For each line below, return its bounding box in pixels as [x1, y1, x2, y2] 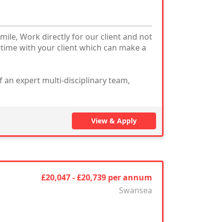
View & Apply [91, 116, 137, 125]
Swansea [118, 185, 152, 196]
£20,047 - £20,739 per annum [41, 172, 152, 183]
